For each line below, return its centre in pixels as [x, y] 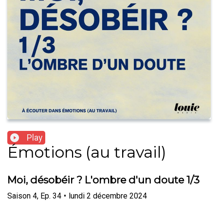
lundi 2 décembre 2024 [108, 196]
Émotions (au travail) [87, 152]
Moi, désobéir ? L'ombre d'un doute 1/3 [103, 180]
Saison [19, 196]
